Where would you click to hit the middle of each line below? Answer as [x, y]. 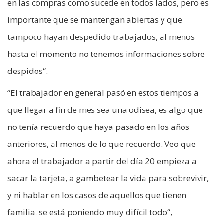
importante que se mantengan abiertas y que [95, 19]
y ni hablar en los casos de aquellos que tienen [97, 195]
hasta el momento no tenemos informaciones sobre [106, 54]
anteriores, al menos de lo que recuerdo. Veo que [101, 144]
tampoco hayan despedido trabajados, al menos [101, 36]
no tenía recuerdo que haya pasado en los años [98, 127]
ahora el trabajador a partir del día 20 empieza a [102, 161]
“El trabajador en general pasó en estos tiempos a [103, 92]
